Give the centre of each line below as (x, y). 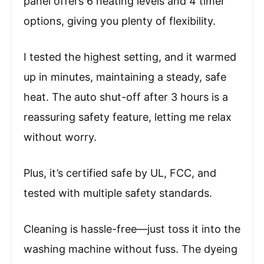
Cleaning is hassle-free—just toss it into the (132, 229)
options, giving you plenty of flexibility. (120, 21)
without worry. (60, 137)
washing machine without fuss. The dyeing (131, 249)
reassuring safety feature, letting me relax (128, 117)
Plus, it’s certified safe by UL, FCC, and (120, 173)
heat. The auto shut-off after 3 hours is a (126, 97)
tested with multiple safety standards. (118, 193)
